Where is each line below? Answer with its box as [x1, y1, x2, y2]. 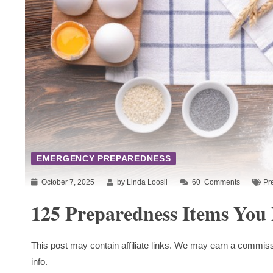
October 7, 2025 [40, 178, 94, 187]
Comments [202, 178, 240, 187]
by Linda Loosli [115, 178, 168, 187]
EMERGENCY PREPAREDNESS [37, 154, 171, 164]
